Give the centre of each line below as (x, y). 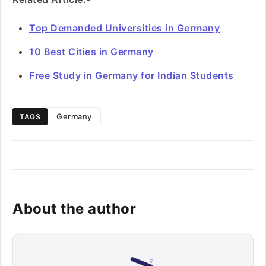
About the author (74, 209)
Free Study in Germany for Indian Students (132, 75)
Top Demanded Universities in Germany (124, 28)
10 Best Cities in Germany (91, 52)
